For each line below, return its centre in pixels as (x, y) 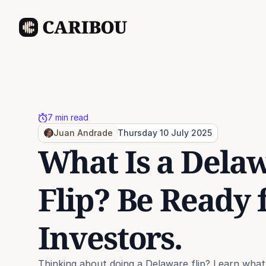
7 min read (68, 117)
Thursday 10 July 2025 (165, 133)
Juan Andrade (83, 133)
